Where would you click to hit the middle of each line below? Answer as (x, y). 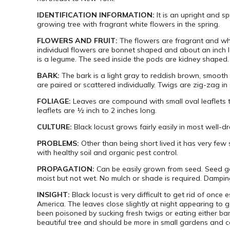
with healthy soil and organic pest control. (108, 153)
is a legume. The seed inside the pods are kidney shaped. (133, 59)
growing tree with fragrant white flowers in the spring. (128, 24)
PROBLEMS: (58, 143)
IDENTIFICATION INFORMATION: (96, 15)
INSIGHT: (53, 195)
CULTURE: (54, 127)
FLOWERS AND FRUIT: (77, 41)
